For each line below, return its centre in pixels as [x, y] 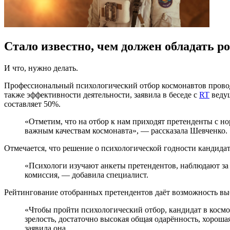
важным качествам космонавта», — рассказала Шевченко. [126, 130]
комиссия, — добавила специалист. [87, 175]
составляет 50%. [32, 104]
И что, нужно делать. [41, 68]
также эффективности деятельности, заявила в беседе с [102, 94]
